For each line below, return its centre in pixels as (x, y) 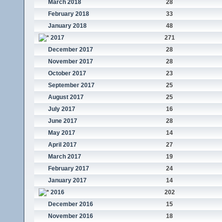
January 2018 (67, 26)
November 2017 (70, 62)
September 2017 (71, 85)
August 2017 (66, 97)
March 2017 (64, 157)
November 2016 (70, 216)
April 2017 (62, 145)
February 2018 (68, 14)
